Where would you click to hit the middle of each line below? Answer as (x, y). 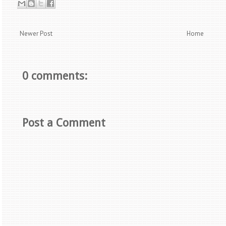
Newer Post (36, 34)
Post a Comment (64, 123)
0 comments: (55, 76)
